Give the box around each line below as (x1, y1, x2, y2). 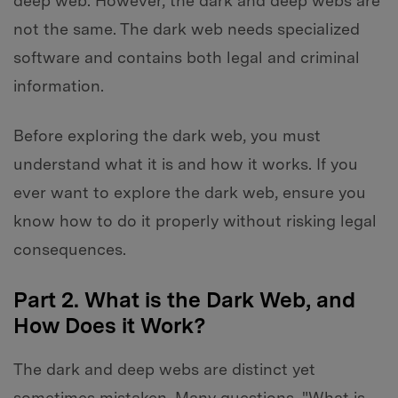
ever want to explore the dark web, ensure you (13, 183, 366, 203)
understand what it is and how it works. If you (13, 155, 358, 174)
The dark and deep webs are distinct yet (13, 360, 315, 379)
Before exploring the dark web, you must (13, 126, 321, 146)
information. (13, 76, 104, 96)
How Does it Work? (13, 313, 206, 339)
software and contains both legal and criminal (13, 48, 360, 68)
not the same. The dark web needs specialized (13, 20, 360, 39)
